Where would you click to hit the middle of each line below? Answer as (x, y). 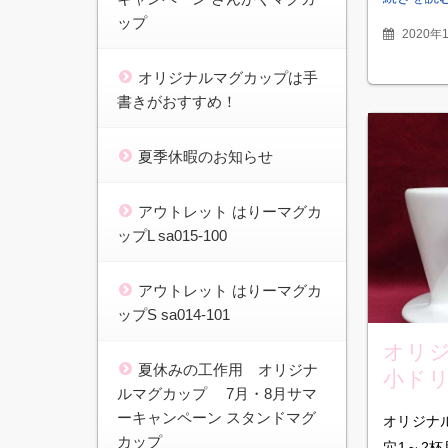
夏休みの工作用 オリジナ (228, 369)
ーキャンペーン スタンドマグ (216, 417)
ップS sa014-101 (173, 314)
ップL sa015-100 (172, 235)
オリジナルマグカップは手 (228, 77)
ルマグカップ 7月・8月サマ (217, 393)
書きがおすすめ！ (177, 101)
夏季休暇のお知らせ (205, 156)
